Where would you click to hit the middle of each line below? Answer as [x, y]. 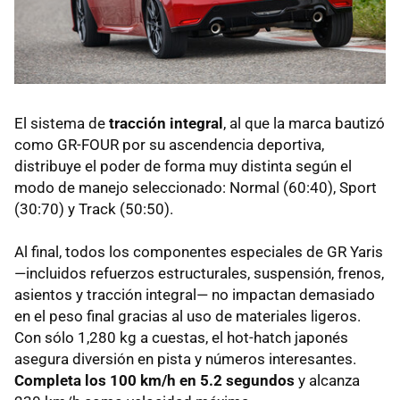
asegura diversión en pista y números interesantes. [185, 359]
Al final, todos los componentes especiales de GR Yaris [199, 252]
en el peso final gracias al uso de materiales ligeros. [187, 317]
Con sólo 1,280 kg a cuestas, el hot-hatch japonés [181, 338]
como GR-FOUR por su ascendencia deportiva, [169, 145]
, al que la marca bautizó [304, 124]
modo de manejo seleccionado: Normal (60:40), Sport [196, 188]
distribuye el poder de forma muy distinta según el [183, 167]
